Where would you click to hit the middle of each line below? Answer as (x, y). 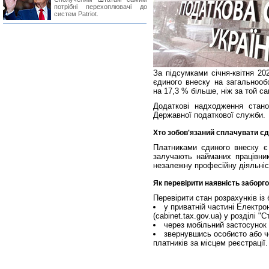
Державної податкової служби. (209, 115)
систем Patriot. (76, 14)
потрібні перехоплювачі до (101, 7)
